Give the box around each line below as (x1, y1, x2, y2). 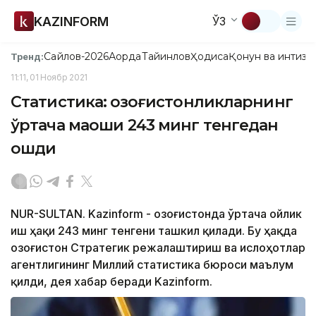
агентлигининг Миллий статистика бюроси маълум (11, 257, 293, 272)
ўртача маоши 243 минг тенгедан (11, 116, 279, 135)
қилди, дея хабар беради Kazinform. (11, 274, 212, 288)
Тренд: (11, 50, 44, 62)
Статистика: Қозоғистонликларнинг (11, 92, 293, 111)
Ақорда (109, 50, 142, 63)
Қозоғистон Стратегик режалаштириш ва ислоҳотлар (11, 241, 305, 255)
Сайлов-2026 (44, 50, 109, 63)
